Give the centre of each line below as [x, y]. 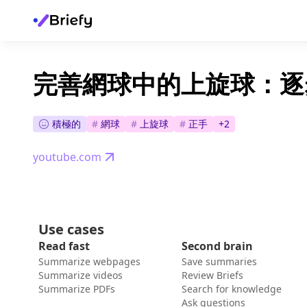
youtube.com [67, 157]
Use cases [71, 230]
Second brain [217, 246]
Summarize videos [81, 275]
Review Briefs [212, 275]
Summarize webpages [89, 262]
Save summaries [219, 262]
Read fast [64, 246]
